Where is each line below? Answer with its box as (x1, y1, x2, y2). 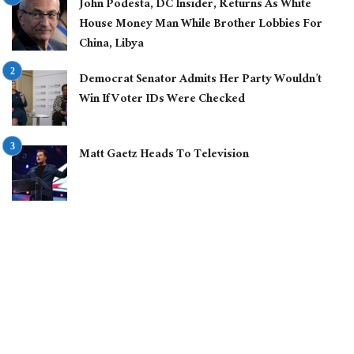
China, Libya (79, 32, 144, 56)
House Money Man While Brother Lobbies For (79, 13, 322, 36)
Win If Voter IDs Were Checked (79, 88, 245, 111)
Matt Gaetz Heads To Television (79, 143, 249, 167)
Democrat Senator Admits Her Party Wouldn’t (79, 68, 322, 92)
